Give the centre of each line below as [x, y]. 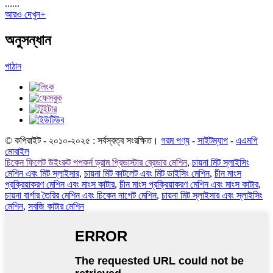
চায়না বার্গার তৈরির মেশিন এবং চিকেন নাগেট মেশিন [81, 195]
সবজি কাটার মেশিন [56, 206]
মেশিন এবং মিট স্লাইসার [42, 173]
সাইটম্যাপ [213, 140]
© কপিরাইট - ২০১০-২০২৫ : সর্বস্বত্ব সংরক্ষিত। [82, 140]
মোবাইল [17, 151]
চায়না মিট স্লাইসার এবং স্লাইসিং [212, 195]
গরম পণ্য [175, 140]
